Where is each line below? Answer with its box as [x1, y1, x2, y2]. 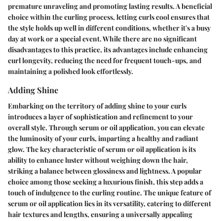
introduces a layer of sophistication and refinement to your [8, 111, 193, 121]
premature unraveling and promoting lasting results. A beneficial [8, 1, 212, 11]
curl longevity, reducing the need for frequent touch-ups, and [8, 56, 201, 66]
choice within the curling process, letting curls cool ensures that [8, 12, 210, 22]
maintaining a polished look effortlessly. [8, 67, 133, 76]
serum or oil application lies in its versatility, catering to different [8, 198, 211, 208]
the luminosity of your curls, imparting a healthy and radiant [8, 133, 198, 143]
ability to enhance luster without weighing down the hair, [8, 155, 188, 165]
